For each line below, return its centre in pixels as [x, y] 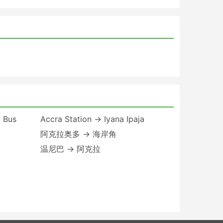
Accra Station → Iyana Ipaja [92, 119]
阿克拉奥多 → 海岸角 [78, 134]
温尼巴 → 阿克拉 [70, 149]
